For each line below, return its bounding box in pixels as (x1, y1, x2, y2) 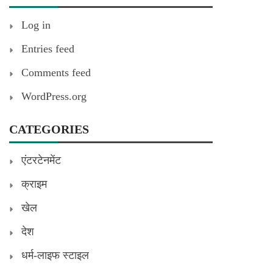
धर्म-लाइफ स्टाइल (21, 249, 89, 261)
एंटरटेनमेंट (21, 154, 61, 166)
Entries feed (21, 42, 74, 55)
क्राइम (21, 177, 47, 190)
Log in (21, 18, 51, 31)
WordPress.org (21, 90, 87, 102)
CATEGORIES (9, 122, 89, 136)
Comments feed (21, 66, 91, 79)
